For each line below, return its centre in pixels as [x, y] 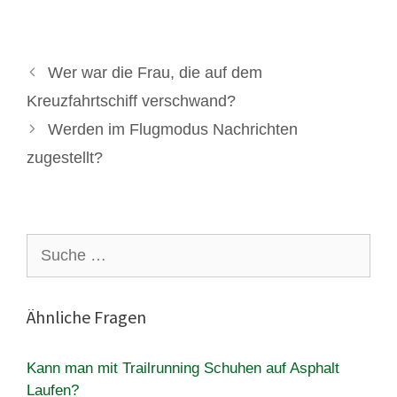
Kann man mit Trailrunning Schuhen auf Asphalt [183, 368]
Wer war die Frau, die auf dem [155, 72]
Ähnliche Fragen [86, 316]
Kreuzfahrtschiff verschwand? [131, 101]
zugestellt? [65, 157]
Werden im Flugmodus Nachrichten [172, 129]
